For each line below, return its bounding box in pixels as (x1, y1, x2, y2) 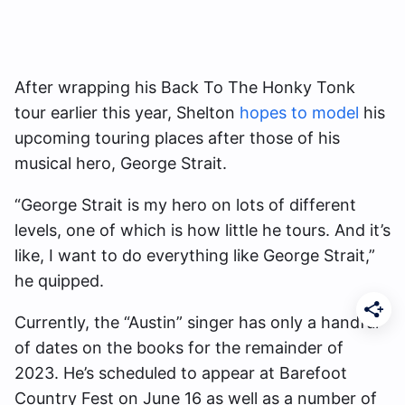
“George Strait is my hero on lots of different (14, 194, 356, 214)
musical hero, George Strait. (14, 153, 236, 173)
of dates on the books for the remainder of (14, 337, 344, 357)
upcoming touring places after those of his (14, 127, 340, 147)
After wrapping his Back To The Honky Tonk (14, 77, 355, 97)
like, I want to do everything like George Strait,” (14, 245, 375, 265)
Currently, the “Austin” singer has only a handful (14, 312, 379, 332)
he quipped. (14, 270, 108, 290)
